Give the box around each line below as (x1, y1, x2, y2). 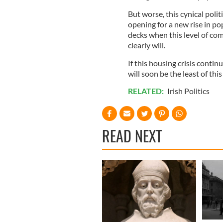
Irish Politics (167, 86, 210, 96)
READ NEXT (102, 124, 162, 147)
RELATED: (127, 86, 165, 96)
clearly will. (127, 40, 167, 50)
